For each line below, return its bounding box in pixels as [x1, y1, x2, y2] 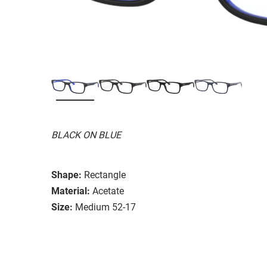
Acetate [92, 185, 124, 197]
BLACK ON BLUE [51, 129, 121, 141]
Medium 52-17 [75, 201, 136, 213]
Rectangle [84, 169, 126, 181]
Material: [51, 185, 90, 197]
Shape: [51, 169, 82, 181]
